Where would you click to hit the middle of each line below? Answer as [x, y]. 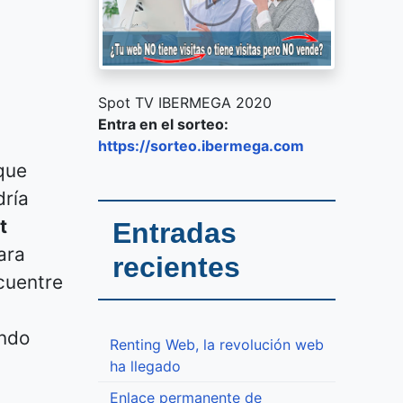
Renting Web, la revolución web [216, 345]
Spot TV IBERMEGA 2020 [185, 103]
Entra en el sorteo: [163, 125]
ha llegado [145, 367]
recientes [176, 268]
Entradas [175, 233]
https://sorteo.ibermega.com [201, 146]
